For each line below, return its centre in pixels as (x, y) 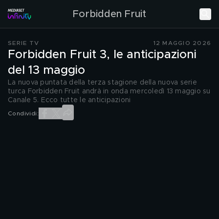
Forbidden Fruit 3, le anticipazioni (102, 55)
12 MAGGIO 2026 (182, 43)
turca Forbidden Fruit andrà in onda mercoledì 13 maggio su (109, 91)
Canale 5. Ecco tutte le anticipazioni (69, 100)
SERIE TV (23, 43)
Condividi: (23, 113)
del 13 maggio (46, 70)
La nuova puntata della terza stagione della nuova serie (102, 83)
